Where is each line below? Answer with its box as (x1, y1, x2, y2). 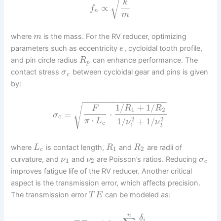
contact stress (11, 68, 62, 77)
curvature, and (11, 154, 61, 164)
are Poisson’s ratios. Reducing (95, 154, 199, 164)
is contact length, (44, 143, 107, 152)
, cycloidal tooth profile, (124, 44, 203, 53)
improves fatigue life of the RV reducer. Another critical (11, 166, 192, 176)
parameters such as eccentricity (11, 44, 120, 53)
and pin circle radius (11, 56, 80, 65)
